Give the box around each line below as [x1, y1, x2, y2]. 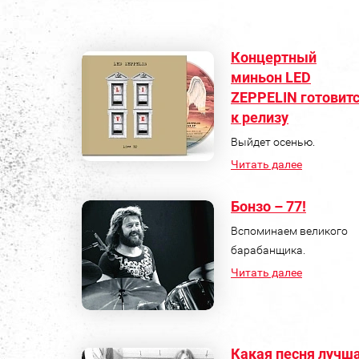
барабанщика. [231, 243, 305, 256]
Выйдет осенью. [231, 135, 315, 148]
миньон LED [231, 68, 311, 86]
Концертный [231, 48, 317, 66]
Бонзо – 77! [231, 197, 306, 215]
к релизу [231, 108, 288, 126]
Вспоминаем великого [231, 224, 348, 237]
